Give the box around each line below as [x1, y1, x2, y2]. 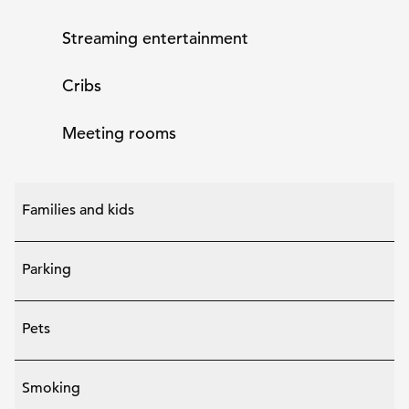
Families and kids [22, 201, 134, 219]
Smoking [22, 379, 80, 397]
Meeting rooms [62, 122, 176, 143]
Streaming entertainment [62, 27, 248, 48]
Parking [22, 260, 71, 278]
